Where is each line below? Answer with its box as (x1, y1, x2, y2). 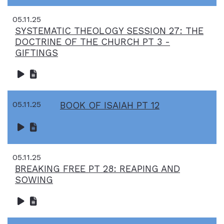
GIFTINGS (15, 47, 58, 58)
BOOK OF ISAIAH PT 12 (60, 100, 159, 111)
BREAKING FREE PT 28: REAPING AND (15, 163, 180, 174)
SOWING (15, 174, 53, 185)
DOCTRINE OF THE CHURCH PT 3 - (15, 36, 170, 47)
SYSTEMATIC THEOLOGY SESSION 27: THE (15, 25, 203, 36)
